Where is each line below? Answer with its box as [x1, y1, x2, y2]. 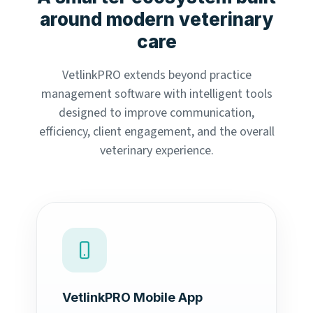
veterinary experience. [99, 142, 214, 160]
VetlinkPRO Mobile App [62, 290, 203, 305]
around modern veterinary [40, 8, 273, 31]
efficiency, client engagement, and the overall [38, 123, 275, 141]
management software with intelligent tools [41, 85, 272, 103]
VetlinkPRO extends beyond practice [61, 66, 252, 85]
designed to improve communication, [59, 104, 254, 122]
